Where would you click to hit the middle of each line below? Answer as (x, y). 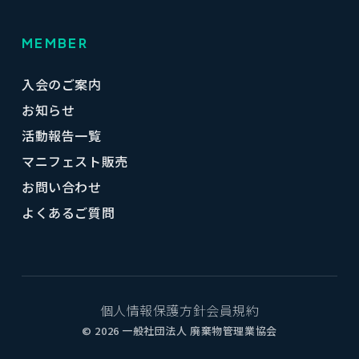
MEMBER (55, 43)
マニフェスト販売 (75, 161)
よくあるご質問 (68, 212)
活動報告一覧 (61, 135)
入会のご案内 (61, 84)
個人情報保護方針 (153, 310)
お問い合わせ (61, 187)
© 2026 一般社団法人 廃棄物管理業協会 (179, 331)
